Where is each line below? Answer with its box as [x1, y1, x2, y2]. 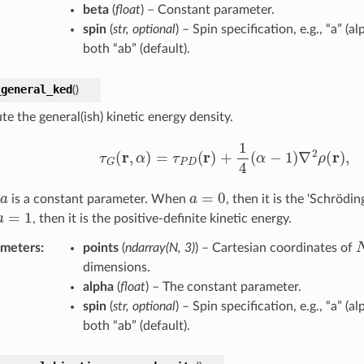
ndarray [124, 240, 166, 254]
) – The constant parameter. [145, 279, 301, 293]
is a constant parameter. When [7, 192, 189, 206]
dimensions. [82, 260, 150, 274]
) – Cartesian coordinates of [194, 240, 356, 254]
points [82, 240, 119, 254]
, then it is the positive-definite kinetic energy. [32, 211, 292, 225]
